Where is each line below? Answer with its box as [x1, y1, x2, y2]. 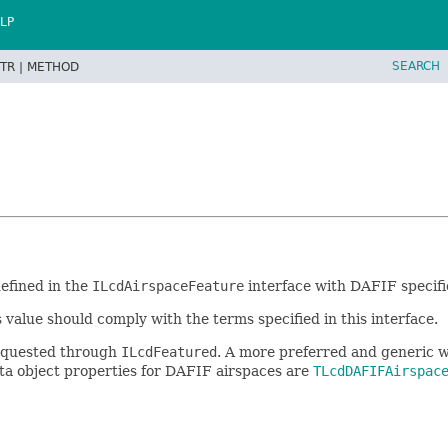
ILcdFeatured [121, 343, 217, 360]
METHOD [27, 59, 79, 74]
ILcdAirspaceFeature [92, 277, 244, 294]
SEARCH [392, 58, 440, 73]
